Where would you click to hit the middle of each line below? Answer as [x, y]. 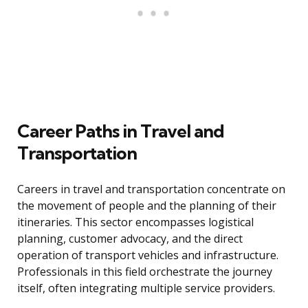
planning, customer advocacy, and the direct [130, 239]
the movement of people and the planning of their [147, 206]
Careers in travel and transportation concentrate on [151, 189]
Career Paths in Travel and [121, 131]
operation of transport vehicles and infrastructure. [148, 255]
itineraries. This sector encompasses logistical [135, 222]
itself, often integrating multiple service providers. [146, 288]
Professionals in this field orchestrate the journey [145, 272]
